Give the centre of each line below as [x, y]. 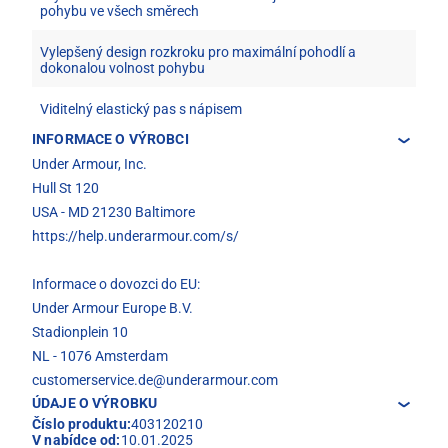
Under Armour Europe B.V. [112, 308]
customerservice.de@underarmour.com [155, 380]
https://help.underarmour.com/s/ [135, 236]
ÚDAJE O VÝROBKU [95, 403]
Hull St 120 [65, 188]
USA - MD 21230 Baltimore [113, 212]
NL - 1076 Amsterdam [100, 356]
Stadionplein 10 [80, 332]
